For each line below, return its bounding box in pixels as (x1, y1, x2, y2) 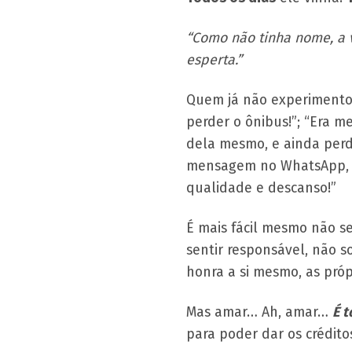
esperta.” (186, 50, 242, 68)
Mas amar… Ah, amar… (186, 302, 332, 321)
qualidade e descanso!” (186, 178, 336, 196)
